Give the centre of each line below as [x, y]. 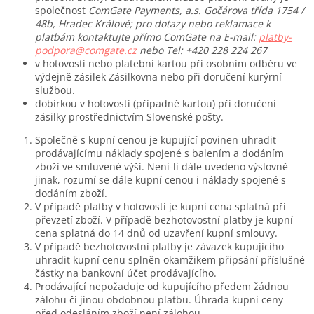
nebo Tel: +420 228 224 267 [202, 50]
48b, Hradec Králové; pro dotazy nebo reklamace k [153, 23]
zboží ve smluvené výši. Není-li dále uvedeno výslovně [162, 166]
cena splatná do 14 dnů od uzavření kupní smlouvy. [156, 233]
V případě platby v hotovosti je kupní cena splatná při [161, 206]
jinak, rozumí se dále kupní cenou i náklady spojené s [161, 179]
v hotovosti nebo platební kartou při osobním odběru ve [166, 63]
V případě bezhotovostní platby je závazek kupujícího [159, 246]
